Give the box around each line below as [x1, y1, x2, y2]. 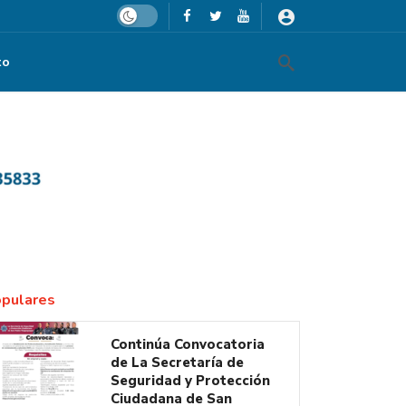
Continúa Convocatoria [111, 335, 265, 353]
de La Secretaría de [111, 353, 244, 372]
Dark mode [116, 6, 172, 21]
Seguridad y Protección [111, 372, 270, 390]
